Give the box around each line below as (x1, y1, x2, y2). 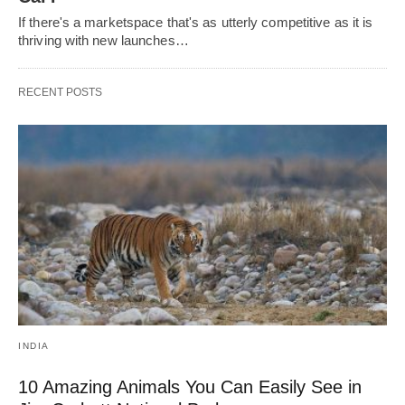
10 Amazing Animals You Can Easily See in (18, 376, 362, 397)
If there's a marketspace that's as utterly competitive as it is (18, 14, 373, 31)
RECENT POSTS (18, 86, 102, 99)
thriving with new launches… (18, 33, 189, 49)
